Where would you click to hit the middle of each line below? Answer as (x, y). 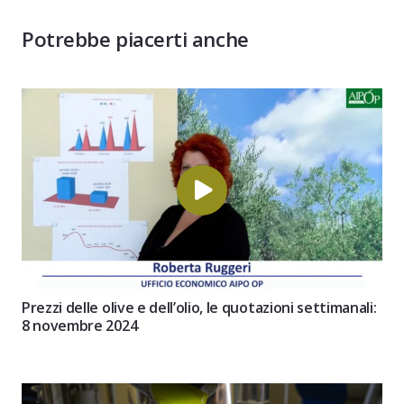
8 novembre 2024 (80, 325)
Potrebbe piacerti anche (135, 40)
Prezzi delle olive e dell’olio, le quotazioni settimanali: (199, 307)
